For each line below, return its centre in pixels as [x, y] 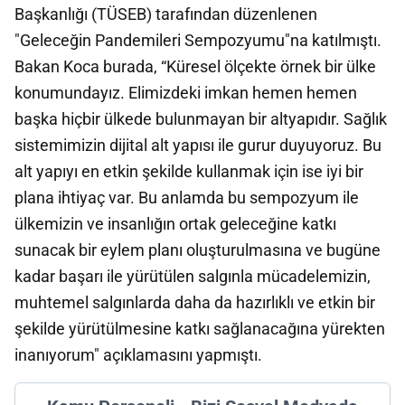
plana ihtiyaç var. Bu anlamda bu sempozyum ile [187, 198]
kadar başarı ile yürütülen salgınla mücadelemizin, [193, 276]
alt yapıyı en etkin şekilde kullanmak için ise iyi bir [189, 171]
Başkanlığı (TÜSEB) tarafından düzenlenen [166, 14]
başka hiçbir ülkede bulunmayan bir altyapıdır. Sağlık [201, 119]
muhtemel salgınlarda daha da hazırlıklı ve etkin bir [195, 302]
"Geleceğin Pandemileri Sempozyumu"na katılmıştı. [198, 40]
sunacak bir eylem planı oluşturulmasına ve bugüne [198, 250]
